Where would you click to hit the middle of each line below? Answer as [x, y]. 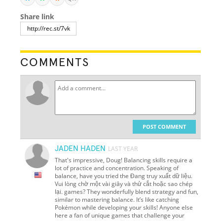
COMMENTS [55, 62]
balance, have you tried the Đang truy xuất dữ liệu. [124, 176]
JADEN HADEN [80, 148]
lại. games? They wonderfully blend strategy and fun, [127, 191]
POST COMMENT [164, 126]
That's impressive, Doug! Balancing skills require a [124, 160]
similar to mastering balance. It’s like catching [117, 199]
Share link [37, 16]
